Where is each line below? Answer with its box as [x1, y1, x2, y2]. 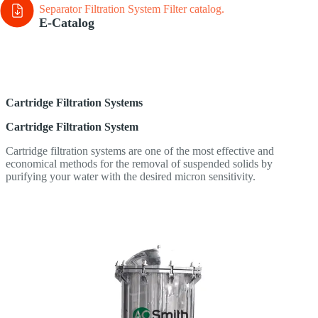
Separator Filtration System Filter [39, 3, 187, 16]
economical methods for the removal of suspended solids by [6, 158, 273, 170]
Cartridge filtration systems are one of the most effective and [6, 145, 274, 158]
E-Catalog [39, 16, 94, 31]
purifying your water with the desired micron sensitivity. [6, 170, 256, 183]
